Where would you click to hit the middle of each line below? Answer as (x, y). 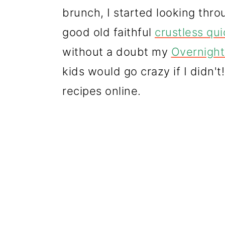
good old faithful (108, 32)
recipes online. (105, 91)
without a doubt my (117, 52)
